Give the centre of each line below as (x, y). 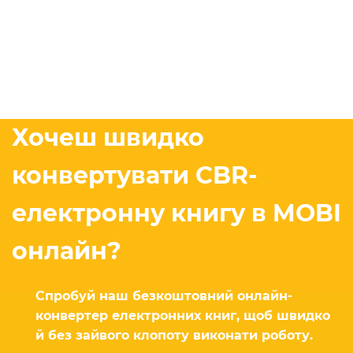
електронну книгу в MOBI (176, 214)
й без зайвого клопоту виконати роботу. (174, 336)
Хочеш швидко (108, 138)
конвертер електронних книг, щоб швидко (183, 316)
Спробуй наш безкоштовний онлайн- (164, 296)
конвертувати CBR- (135, 176)
